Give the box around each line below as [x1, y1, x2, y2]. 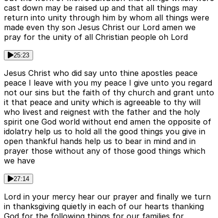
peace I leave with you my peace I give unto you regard [4, 78, 212, 88]
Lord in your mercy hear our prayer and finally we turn [4, 192, 211, 202]
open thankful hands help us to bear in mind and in [4, 136, 196, 146]
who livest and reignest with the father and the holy [4, 107, 200, 117]
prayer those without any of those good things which [4, 146, 205, 156]
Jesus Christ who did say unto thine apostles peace [4, 68, 198, 78]
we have [4, 156, 35, 166]
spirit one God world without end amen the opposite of [4, 117, 211, 127]
